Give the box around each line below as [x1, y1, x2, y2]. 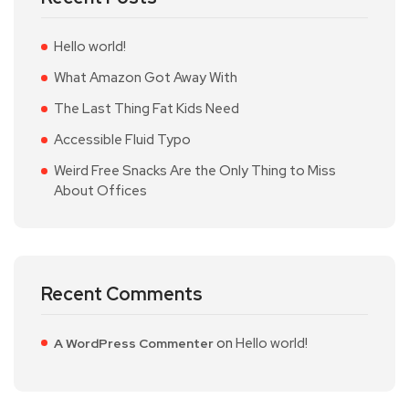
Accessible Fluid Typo [54, 130, 191, 149]
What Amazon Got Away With [54, 68, 237, 87]
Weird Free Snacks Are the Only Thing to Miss [54, 161, 336, 180]
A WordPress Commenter [54, 334, 214, 351]
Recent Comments [41, 281, 203, 306]
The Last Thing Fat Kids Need [54, 99, 239, 118]
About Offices [54, 181, 147, 200]
